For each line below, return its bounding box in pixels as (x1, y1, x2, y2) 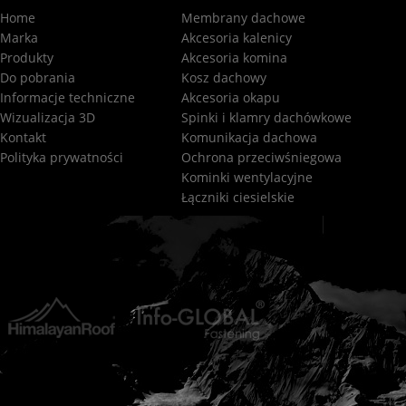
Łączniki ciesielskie (181, 188, 295, 206)
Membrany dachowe (181, 9, 305, 26)
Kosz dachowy (181, 69, 266, 86)
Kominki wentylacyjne (181, 169, 313, 186)
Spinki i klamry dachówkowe (181, 109, 352, 126)
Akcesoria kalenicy (181, 29, 292, 46)
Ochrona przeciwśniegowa (181, 149, 342, 166)
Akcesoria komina (181, 49, 287, 66)
